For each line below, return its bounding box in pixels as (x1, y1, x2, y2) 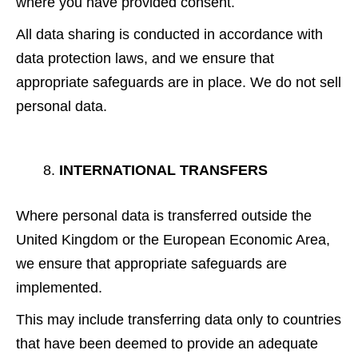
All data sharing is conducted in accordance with (16, 26, 323, 42)
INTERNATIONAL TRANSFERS (59, 161, 268, 178)
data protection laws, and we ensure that (16, 50, 274, 66)
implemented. (16, 279, 102, 296)
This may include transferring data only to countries (16, 311, 341, 328)
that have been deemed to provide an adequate (16, 335, 318, 352)
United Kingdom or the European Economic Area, (16, 231, 330, 248)
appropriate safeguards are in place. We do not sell (16, 74, 341, 90)
